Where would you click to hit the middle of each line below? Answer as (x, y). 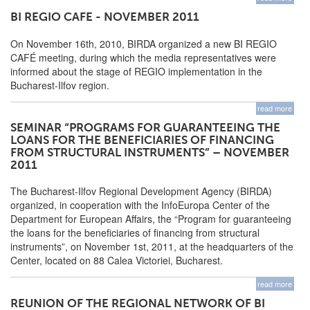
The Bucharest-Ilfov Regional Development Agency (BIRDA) (141, 191)
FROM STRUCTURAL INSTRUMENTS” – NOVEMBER (150, 153)
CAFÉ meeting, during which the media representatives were (143, 57)
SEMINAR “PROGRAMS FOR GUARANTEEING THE (145, 128)
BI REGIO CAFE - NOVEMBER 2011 (105, 17)
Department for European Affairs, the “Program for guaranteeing (151, 219)
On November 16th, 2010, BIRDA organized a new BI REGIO (144, 43)
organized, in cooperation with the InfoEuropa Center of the (140, 205)
